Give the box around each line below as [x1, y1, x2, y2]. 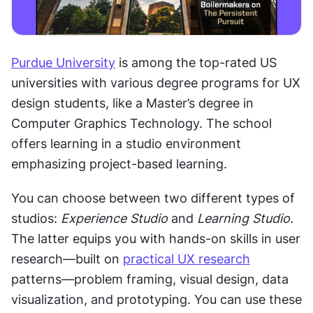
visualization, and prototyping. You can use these [11, 291, 302, 307]
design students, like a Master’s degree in [11, 95, 254, 110]
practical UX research [123, 251, 250, 266]
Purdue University [11, 54, 115, 70]
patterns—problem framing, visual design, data [11, 271, 289, 286]
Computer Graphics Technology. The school [11, 115, 272, 131]
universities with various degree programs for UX [11, 75, 300, 90]
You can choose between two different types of [11, 190, 295, 205]
